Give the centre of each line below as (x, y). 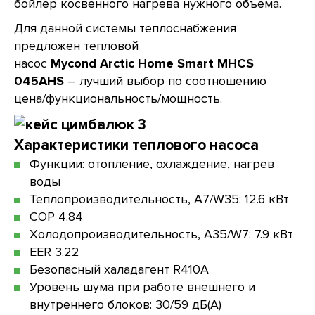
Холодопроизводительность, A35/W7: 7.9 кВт (161, 234)
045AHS (39, 81)
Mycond (75, 63)
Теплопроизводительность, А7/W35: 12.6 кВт (159, 199)
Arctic (119, 63)
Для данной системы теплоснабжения (125, 28)
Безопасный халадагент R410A (119, 269)
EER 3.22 (54, 252)
